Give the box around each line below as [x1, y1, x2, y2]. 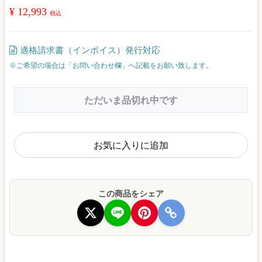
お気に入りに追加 [94, 140, 168, 150]
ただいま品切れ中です [84, 95, 178, 105]
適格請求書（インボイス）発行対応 [20, 46, 160, 55]
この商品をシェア [98, 189, 164, 198]
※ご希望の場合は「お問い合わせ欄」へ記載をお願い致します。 [9, 61, 213, 70]
